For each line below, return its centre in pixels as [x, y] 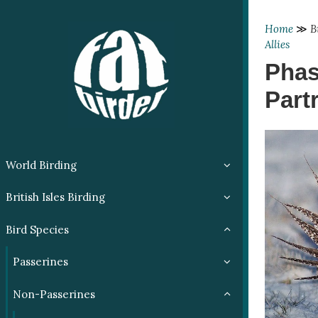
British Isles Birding [55, 197]
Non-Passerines [54, 294]
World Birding [41, 165]
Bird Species [37, 229]
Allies [277, 44]
